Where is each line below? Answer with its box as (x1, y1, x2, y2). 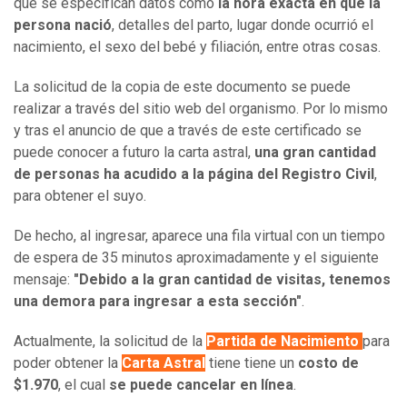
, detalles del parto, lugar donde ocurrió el (112, 16, 373, 35)
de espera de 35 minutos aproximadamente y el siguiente (14, 249, 379, 267)
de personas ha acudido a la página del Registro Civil (14, 165, 374, 184)
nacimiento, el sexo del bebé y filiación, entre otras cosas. (14, 38, 381, 56)
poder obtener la (14, 354, 122, 372)
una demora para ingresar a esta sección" (14, 293, 302, 311)
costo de (298, 354, 359, 372)
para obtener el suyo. (14, 187, 146, 205)
